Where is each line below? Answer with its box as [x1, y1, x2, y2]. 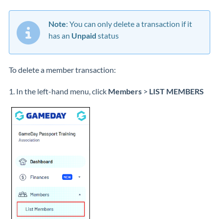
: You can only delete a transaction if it [66, 19, 192, 28]
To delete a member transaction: [9, 65, 116, 74]
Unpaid [71, 31, 96, 40]
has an [48, 31, 71, 40]
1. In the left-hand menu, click [9, 87, 108, 96]
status [96, 31, 119, 40]
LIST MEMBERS [149, 87, 204, 96]
